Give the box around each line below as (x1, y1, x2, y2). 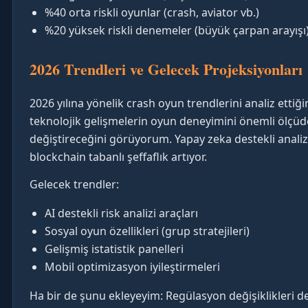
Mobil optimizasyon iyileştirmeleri (45, 258, 220, 274)
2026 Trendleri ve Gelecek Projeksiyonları (30, 57, 302, 80)
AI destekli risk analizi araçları (45, 205, 198, 221)
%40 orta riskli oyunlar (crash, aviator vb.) (45, 4, 259, 20)
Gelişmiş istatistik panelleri (45, 241, 184, 256)
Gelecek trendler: (30, 176, 119, 192)
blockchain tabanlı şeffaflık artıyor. (30, 148, 207, 164)
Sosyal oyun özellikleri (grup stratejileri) (45, 223, 250, 239)
